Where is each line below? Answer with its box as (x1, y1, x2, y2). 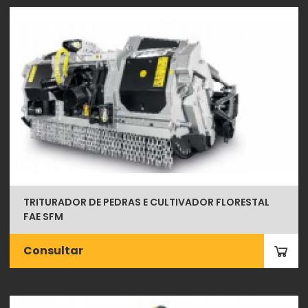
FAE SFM (23, 210, 64, 223)
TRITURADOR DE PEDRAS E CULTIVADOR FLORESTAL (23, 195, 270, 209)
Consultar (23, 243, 84, 258)
